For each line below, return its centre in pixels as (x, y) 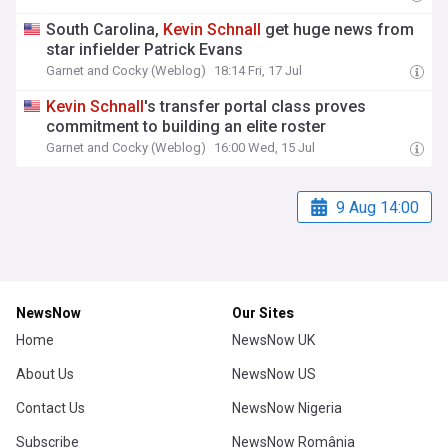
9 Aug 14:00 (377, 207)
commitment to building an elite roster (186, 126)
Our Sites (263, 313)
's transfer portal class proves (255, 106)
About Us (45, 374)
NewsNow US (274, 374)
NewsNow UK (273, 340)
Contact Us (50, 408)
